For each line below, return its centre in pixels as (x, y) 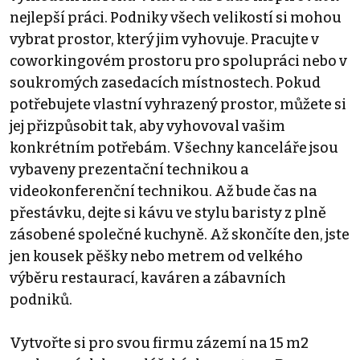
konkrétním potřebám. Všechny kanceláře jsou (174, 147)
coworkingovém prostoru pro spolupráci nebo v (178, 61)
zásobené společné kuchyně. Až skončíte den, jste (180, 234)
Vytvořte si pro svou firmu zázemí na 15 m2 (159, 343)
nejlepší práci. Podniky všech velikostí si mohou (176, 17)
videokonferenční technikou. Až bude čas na (164, 191)
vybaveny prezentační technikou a (129, 169)
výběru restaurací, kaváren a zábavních (148, 278)
